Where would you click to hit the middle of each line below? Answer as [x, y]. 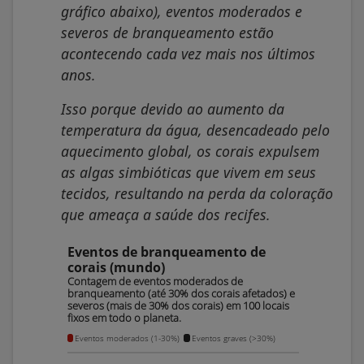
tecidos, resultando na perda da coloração [197, 193]
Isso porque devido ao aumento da [173, 108]
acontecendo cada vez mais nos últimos [188, 53]
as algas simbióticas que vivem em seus [188, 172]
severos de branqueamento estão [167, 32]
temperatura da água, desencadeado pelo [195, 130]
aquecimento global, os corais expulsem [190, 151]
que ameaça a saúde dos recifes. [166, 214]
